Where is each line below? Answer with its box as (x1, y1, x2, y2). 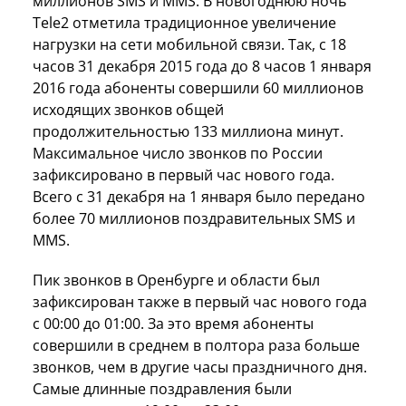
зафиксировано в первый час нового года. (33, 164, 334, 185)
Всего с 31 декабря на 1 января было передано (33, 186, 365, 207)
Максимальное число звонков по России (33, 142, 323, 163)
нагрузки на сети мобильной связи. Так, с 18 (33, 34, 346, 54)
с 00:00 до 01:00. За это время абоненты (33, 313, 314, 333)
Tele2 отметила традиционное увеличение (33, 12, 336, 33)
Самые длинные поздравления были (33, 378, 292, 399)
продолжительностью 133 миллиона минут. (33, 121, 343, 141)
